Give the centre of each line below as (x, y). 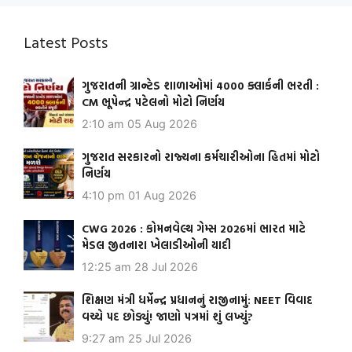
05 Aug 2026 (162, 123)
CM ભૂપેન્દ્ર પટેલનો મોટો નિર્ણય (153, 101)
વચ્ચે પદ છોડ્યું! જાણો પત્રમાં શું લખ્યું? (167, 316)
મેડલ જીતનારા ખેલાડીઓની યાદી (156, 244)
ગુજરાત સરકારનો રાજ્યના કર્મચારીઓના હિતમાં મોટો (201, 156)
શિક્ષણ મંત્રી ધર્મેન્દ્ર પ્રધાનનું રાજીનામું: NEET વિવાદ (197, 299)
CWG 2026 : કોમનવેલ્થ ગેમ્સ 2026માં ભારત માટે (194, 228)
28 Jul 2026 (166, 266)
